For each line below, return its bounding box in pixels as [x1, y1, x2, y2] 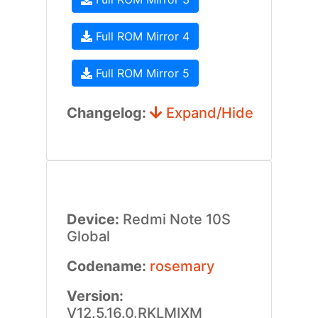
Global [66, 228, 110, 245]
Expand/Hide [162, 104, 253, 121]
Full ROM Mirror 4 [92, 29, 190, 43]
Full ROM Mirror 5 [92, 66, 190, 80]
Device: [66, 211, 123, 228]
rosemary [149, 258, 214, 275]
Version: [66, 287, 124, 305]
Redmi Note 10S [122, 211, 231, 228]
